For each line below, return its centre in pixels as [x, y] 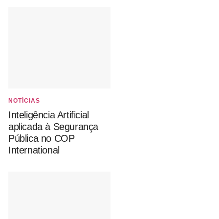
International [34, 150]
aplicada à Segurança [54, 126]
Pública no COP [42, 138]
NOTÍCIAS [24, 100]
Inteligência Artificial [49, 115]
